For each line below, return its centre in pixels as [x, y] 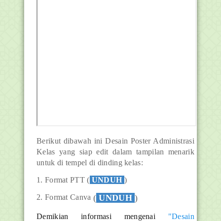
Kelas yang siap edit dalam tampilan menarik [115, 151]
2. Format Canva [65, 197]
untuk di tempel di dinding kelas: [90, 162]
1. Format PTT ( [63, 180]
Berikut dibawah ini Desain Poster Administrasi [115, 141]
